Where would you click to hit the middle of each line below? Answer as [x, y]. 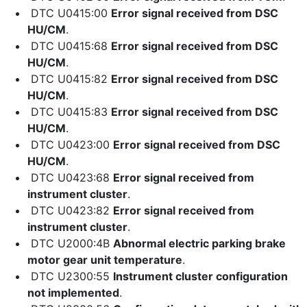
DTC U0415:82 [69, 79]
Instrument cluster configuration [200, 276]
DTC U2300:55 [70, 276]
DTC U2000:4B [70, 243]
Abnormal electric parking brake [199, 243]
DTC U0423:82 [70, 210]
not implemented [73, 293]
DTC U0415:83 [69, 112]
